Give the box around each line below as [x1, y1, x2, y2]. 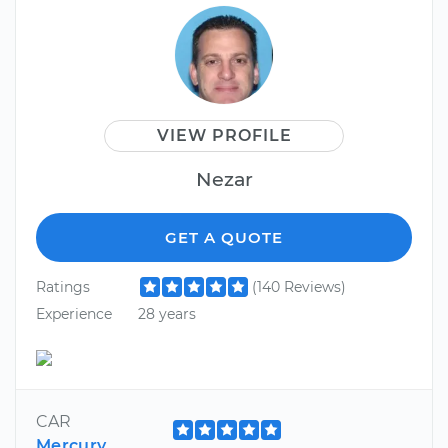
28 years [137, 305, 196, 324]
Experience [36, 305, 112, 324]
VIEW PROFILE [156, 125, 292, 145]
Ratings [36, 277, 90, 296]
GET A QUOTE [165, 227, 283, 247]
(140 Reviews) [251, 277, 346, 296]
